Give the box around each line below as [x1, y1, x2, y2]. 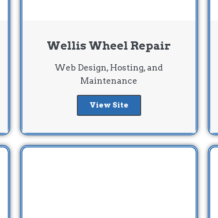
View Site [89, 100, 128, 109]
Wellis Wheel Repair [47, 38, 171, 53]
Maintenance [80, 75, 138, 86]
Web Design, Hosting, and [54, 62, 163, 73]
